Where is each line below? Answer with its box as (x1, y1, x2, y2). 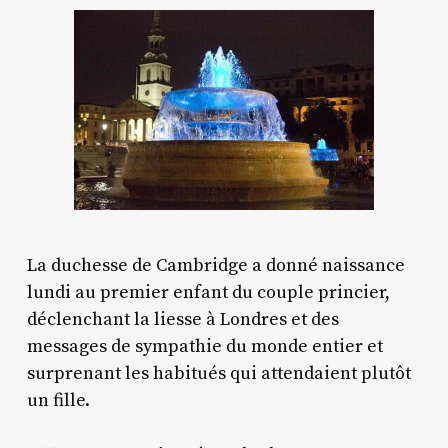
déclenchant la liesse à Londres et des (26, 307, 339, 331)
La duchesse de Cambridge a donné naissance (26, 253, 405, 277)
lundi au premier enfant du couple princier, (26, 280, 390, 304)
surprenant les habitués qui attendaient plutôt (26, 361, 411, 385)
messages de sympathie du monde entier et (26, 334, 383, 358)
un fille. (26, 388, 90, 412)
